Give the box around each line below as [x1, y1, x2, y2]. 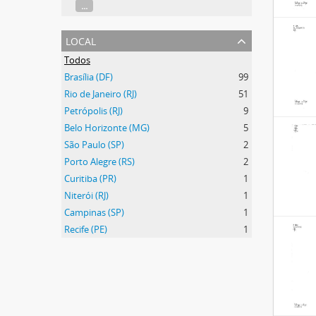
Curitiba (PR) [64, 172, 116, 185]
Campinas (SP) [64, 206, 124, 219]
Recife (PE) [64, 223, 107, 236]
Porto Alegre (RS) [64, 155, 135, 168]
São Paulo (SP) [64, 138, 124, 151]
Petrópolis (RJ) [64, 104, 123, 117]
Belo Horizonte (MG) [64, 121, 150, 134]
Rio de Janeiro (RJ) [64, 87, 137, 100]
